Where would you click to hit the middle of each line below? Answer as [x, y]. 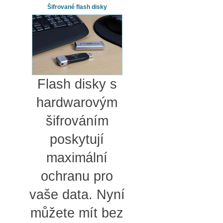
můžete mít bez [77, 213]
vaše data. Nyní [77, 194]
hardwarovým [77, 102]
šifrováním [77, 121]
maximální [77, 158]
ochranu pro [77, 176]
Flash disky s [77, 84]
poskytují [77, 139]
